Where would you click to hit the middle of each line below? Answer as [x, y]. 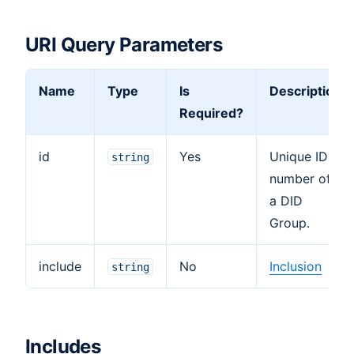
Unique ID [299, 156]
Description [305, 90]
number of [300, 178]
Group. [290, 222]
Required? [211, 113]
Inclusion [296, 266]
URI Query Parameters [124, 44]
